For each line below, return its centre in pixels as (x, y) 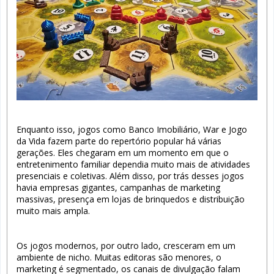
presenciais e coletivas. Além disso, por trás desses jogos (130, 176)
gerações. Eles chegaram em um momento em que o (123, 152)
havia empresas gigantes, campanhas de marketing (118, 187)
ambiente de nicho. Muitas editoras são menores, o (119, 257)
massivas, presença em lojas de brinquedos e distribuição (131, 199)
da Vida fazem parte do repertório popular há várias (119, 141)
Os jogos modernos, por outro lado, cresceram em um (126, 245)
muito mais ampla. (53, 210)
